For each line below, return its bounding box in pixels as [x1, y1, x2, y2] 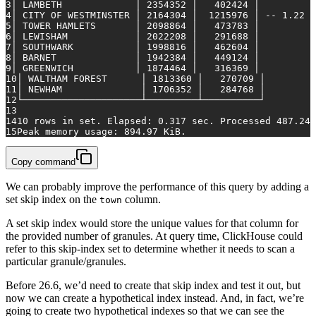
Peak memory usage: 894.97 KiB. [17, 126, 186, 138]
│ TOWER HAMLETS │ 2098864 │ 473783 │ [11, 20, 260, 32]
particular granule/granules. [6, 255, 126, 268]
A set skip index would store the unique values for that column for [6, 217, 298, 230]
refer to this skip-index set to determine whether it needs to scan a [6, 243, 295, 255]
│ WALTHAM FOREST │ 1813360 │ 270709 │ [17, 73, 265, 85]
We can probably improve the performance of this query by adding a [6, 181, 309, 193]
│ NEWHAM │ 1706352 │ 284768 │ [17, 84, 265, 95]
